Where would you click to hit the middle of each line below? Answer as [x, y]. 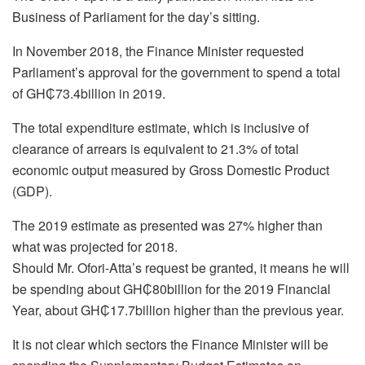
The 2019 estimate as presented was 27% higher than [167, 225]
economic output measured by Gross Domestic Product [171, 169]
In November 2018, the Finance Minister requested [158, 51]
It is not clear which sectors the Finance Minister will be [170, 344]
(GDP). [32, 191]
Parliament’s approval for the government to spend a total [176, 72]
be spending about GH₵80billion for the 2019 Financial [172, 288]
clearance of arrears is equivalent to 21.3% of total [156, 148]
